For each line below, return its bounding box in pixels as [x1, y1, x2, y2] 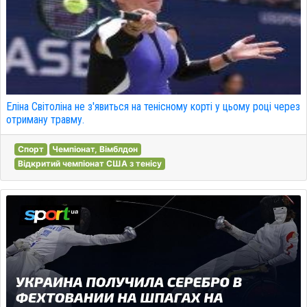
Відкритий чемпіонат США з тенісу [17, 158, 162, 169]
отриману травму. [6, 113, 84, 126]
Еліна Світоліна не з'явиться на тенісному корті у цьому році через [6, 100, 300, 113]
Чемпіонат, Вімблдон [52, 144, 138, 154]
